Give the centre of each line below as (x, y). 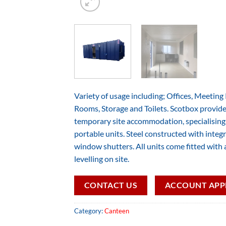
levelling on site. (102, 158)
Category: (89, 211)
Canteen (117, 211)
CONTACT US (111, 185)
